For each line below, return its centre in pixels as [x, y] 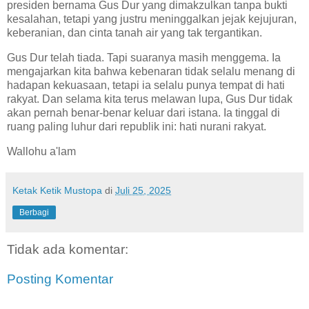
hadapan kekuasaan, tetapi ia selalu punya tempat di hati [146, 86]
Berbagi [34, 212]
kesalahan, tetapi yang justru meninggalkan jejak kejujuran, [152, 19]
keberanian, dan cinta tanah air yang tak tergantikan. [134, 33]
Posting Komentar [60, 279]
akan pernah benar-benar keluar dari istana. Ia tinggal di [143, 113]
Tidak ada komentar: [68, 249]
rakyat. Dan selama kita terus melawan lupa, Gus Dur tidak [150, 99]
